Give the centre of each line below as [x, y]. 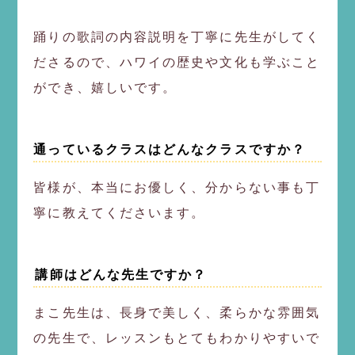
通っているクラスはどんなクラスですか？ [170, 149]
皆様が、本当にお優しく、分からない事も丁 [177, 187]
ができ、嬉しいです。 [105, 87]
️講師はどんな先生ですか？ [120, 274]
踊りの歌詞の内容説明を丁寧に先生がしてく [177, 36]
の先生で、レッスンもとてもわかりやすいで [177, 338]
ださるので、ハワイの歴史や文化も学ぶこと [177, 62]
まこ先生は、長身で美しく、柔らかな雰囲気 [177, 312]
